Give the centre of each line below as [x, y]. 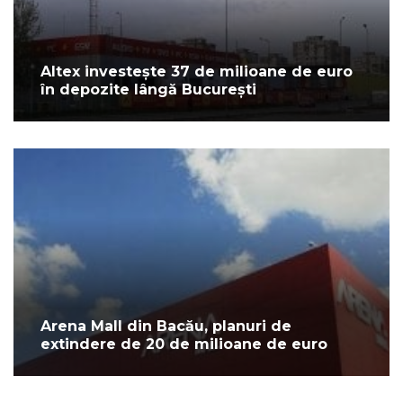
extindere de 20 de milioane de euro [184, 345]
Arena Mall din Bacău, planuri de [166, 327]
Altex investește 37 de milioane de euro [197, 72]
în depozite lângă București [148, 90]
